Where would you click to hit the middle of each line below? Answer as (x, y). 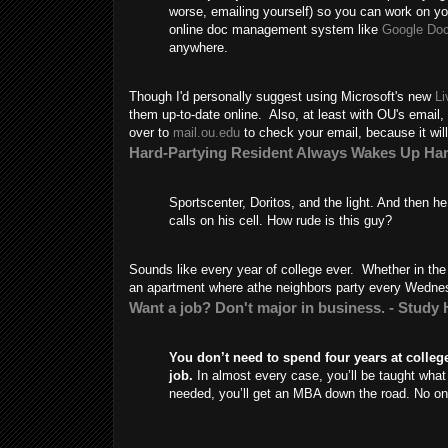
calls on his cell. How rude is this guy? (280, 221)
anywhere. (198, 48)
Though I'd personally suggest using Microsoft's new (280, 97)
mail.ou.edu (206, 133)
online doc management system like (275, 30)
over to (151, 133)
